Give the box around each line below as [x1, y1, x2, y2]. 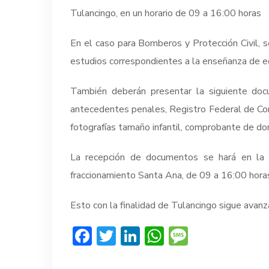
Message [188, 223, 265, 249]
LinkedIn [140, 223, 211, 249]
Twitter [116, 223, 180, 249]
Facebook [92, 223, 171, 249]
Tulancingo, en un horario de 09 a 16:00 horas [70, 7, 261, 20]
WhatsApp [164, 223, 259, 249]
